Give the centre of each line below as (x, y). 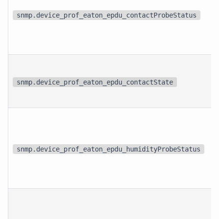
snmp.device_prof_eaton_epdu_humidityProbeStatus (109, 149)
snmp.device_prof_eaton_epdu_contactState (95, 82)
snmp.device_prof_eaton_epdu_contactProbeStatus (107, 15)
